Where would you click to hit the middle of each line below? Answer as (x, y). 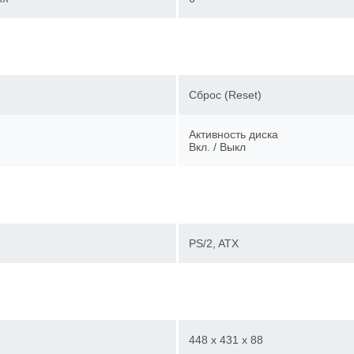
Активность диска (239, 134)
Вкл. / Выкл (223, 147)
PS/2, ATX (219, 243)
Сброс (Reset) (231, 95)
